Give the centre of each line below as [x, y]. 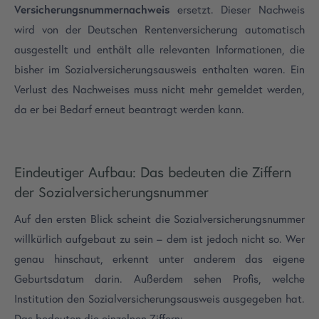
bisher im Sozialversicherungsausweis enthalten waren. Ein [159, 70]
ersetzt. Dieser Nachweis [237, 10]
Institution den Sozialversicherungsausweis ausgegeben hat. [159, 299]
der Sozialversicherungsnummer [111, 192]
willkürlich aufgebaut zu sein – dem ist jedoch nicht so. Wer [159, 239]
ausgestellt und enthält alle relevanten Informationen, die [159, 50]
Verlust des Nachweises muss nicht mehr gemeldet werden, [159, 90]
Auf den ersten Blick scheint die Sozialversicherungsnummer [159, 219]
